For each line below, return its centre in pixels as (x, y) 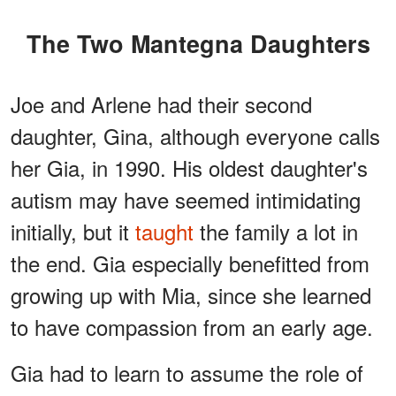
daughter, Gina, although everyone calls (195, 135)
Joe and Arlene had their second (161, 103)
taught (164, 231)
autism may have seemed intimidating (186, 199)
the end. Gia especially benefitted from (190, 263)
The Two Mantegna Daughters (206, 43)
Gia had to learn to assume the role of (187, 372)
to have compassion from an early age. (192, 326)
